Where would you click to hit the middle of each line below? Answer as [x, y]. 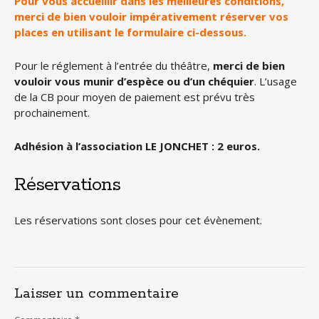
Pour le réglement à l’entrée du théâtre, [114, 66]
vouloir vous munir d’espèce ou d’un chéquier [134, 81]
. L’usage [276, 81]
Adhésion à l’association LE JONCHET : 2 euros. [137, 146]
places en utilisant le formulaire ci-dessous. [130, 32]
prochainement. [52, 113]
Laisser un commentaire [96, 294]
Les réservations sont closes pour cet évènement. [138, 220]
